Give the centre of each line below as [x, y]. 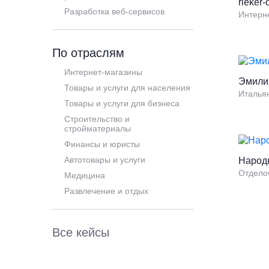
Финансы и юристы [102, 144]
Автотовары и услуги [105, 160]
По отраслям [88, 53]
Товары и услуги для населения [127, 88]
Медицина [85, 175]
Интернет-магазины [103, 72]
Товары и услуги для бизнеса [122, 103]
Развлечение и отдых [106, 191]
